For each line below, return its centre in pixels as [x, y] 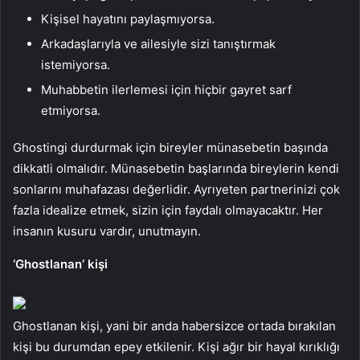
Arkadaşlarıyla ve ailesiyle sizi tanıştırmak [158, 43]
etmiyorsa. [71, 110]
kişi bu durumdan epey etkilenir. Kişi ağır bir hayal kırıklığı [176, 346]
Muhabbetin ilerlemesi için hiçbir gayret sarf [166, 89]
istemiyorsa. [76, 64]
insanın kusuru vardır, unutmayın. [107, 231]
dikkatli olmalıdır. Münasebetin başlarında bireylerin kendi [176, 168]
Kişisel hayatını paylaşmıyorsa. [128, 18]
